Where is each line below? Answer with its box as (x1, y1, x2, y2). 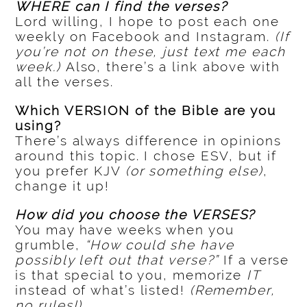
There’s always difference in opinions (15, 133, 282, 149)
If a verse (219, 252, 290, 268)
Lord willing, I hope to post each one (15, 14, 280, 29)
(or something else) (125, 163, 263, 179)
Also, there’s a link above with (65, 59, 280, 75)
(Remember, (189, 282, 275, 298)
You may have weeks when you (15, 222, 234, 238)
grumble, (15, 237, 85, 253)
